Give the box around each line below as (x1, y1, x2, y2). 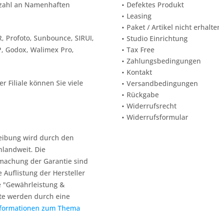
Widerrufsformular (127, 112, 188, 122)
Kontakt (127, 67, 152, 77)
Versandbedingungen (127, 79, 198, 88)
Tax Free (127, 45, 154, 54)
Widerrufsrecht (127, 101, 176, 110)
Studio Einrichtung (127, 34, 188, 43)
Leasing (127, 11, 152, 21)
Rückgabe (127, 90, 159, 99)
